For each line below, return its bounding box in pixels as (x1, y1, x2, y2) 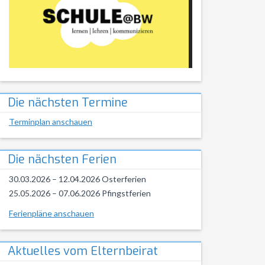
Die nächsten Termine (8, 95, 128, 111)
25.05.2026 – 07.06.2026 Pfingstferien (9, 188, 151, 199)
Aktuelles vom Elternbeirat (8, 243, 158, 260)
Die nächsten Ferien (8, 151, 117, 168)
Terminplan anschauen (9, 117, 92, 127)
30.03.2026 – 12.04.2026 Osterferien (9, 174, 146, 185)
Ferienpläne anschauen (9, 208, 94, 219)
